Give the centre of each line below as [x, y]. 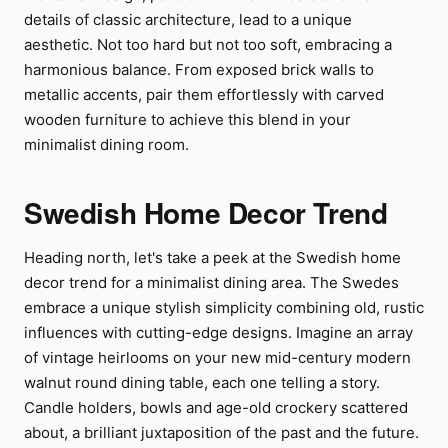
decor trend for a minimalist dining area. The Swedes [211, 282]
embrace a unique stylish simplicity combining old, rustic [224, 307]
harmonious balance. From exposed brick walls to [199, 69]
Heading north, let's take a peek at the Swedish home [212, 257]
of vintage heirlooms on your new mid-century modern [217, 357]
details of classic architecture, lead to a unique [188, 19]
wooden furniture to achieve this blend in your [187, 119]
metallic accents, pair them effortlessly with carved [204, 94]
